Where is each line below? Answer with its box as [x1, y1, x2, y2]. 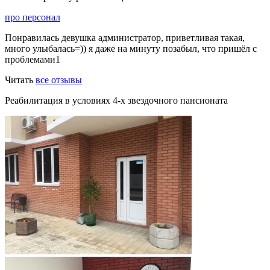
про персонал [5, 12, 60, 23]
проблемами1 [5, 54, 60, 65]
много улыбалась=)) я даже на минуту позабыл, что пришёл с [5, 43, 257, 54]
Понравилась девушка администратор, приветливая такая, [5, 33, 245, 43]
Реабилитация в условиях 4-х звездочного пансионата [5, 95, 228, 106]
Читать [5, 75, 36, 86]
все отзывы [36, 75, 82, 86]
